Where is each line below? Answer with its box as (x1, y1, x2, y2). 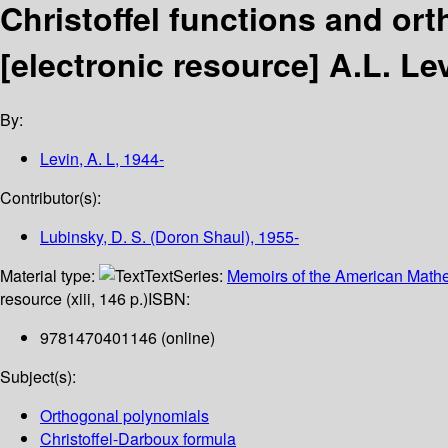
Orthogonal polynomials (40, 404, 209, 428)
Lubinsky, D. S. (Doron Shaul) (40, 225, 250, 249)
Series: (173, 264, 227, 288)
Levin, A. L (40, 147, 115, 171)
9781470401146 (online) (40, 326, 215, 350)
